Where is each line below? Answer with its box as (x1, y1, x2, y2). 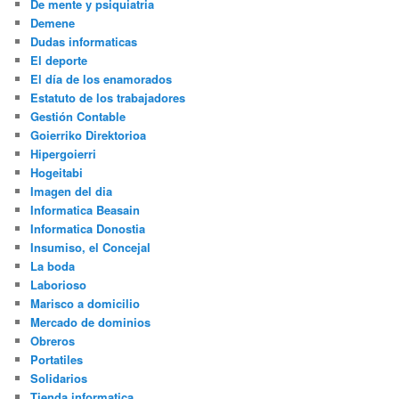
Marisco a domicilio (30, 295, 141, 312)
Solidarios (30, 370, 88, 387)
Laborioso (30, 276, 87, 293)
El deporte (30, 52, 88, 69)
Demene (30, 14, 76, 31)
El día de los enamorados (30, 70, 173, 87)
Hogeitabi (30, 164, 84, 181)
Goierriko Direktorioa (30, 126, 147, 143)
